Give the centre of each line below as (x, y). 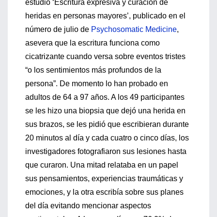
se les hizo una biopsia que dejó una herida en (105, 111)
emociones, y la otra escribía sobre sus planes (104, 192)
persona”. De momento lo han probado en (97, 84)
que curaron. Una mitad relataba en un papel (102, 165)
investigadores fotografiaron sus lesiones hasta (106, 151)
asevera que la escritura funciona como (93, 43)
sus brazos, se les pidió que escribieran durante (107, 124)
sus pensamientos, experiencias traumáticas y (104, 178)
